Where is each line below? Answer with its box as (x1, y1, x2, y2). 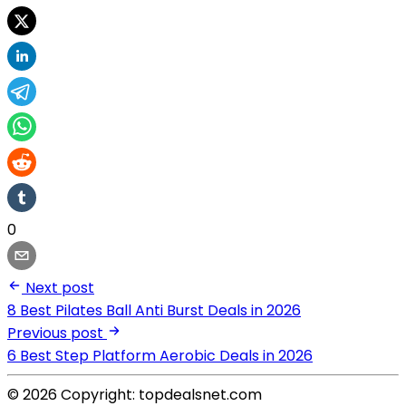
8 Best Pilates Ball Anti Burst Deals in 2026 (7, 300, 301, 322)
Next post (25, 277, 94, 299)
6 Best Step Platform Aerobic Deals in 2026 (7, 345, 313, 367)
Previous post (7, 323, 103, 344)
